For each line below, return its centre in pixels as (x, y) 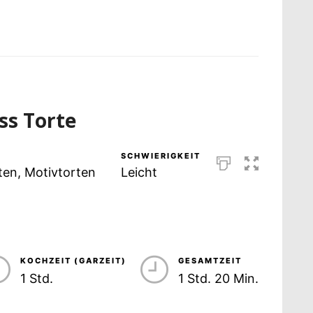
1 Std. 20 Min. (218, 279)
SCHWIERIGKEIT (160, 156)
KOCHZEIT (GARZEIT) (73, 261)
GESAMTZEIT (210, 261)
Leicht (139, 173)
